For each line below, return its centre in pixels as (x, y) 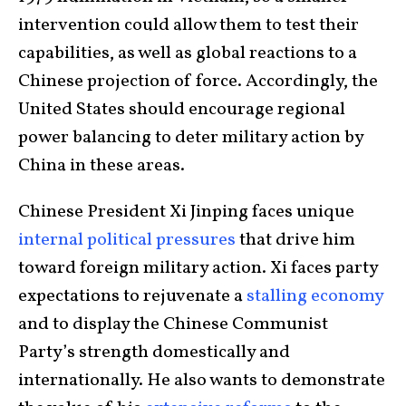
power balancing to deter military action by (191, 138)
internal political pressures (127, 241)
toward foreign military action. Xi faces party (198, 269)
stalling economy (315, 297)
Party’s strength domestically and (154, 353)
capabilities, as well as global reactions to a (188, 54)
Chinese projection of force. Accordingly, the (198, 82)
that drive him (295, 241)
